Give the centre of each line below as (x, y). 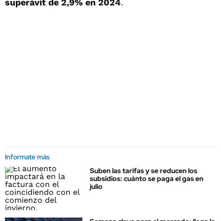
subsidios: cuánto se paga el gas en (147, 179)
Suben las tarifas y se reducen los (144, 171)
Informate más (27, 157)
